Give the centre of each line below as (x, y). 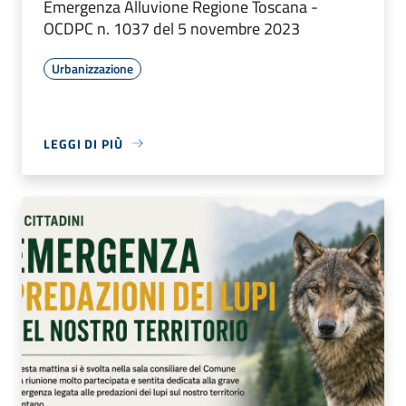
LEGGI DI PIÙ (83, 143)
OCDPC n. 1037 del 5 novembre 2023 (172, 28)
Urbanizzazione (92, 68)
